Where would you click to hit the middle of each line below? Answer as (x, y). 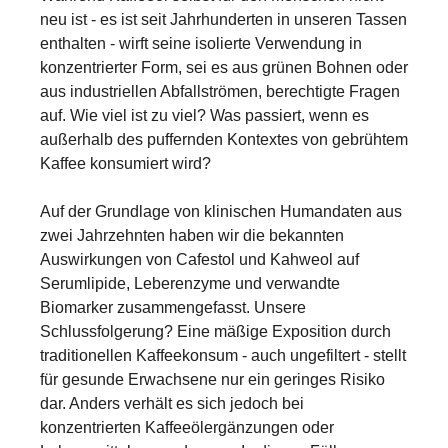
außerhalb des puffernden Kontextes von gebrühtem (224, 139)
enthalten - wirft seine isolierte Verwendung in (201, 43)
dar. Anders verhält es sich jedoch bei (172, 403)
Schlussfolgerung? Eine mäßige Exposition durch (215, 331)
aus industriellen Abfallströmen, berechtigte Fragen (220, 91)
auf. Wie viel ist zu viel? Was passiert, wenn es (204, 115)
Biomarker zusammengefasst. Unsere (173, 307)
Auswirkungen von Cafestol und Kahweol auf (199, 259)
